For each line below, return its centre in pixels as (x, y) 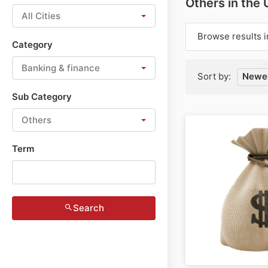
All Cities (41, 16)
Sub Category (42, 97)
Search (88, 208)
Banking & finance (61, 68)
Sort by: (214, 76)
